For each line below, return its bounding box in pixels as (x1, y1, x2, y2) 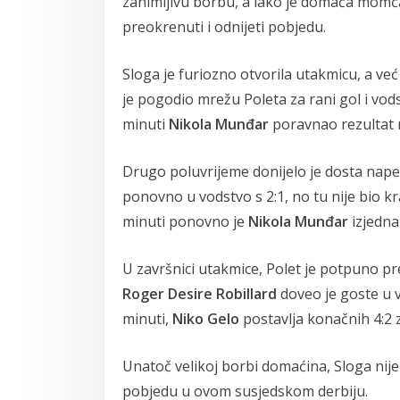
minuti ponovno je (122, 212, 248, 232)
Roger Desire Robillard (122, 284, 277, 304)
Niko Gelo (172, 309, 239, 329)
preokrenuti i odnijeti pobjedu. (122, 17, 326, 37)
